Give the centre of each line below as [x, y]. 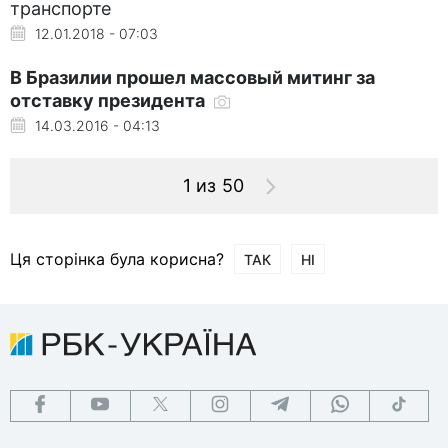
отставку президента [109, 100]
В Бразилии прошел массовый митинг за [192, 77]
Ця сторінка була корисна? [117, 258]
